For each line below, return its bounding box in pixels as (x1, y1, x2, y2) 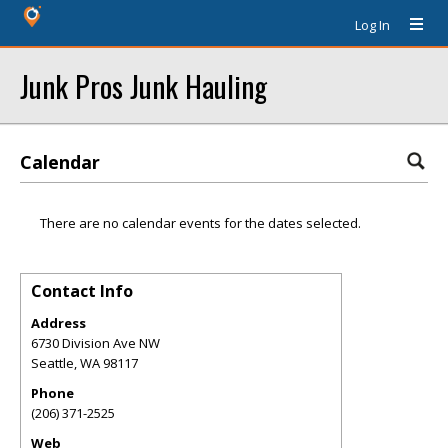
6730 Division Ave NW (31, 334, 160, 352)
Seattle (31, 354, 74, 372)
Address (31, 314, 86, 332)
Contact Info (31, 280, 133, 302)
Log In (355, 16, 390, 34)
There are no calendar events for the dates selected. (40, 214, 361, 232)
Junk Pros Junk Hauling (20, 64, 267, 107)
